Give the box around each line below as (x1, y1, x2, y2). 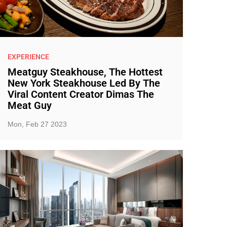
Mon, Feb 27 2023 (7, 120, 67, 128)
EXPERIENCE (7, 52, 49, 61)
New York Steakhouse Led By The (7, 77, 160, 89)
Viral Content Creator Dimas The (7, 88, 154, 100)
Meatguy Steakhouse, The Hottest (7, 66, 163, 78)
